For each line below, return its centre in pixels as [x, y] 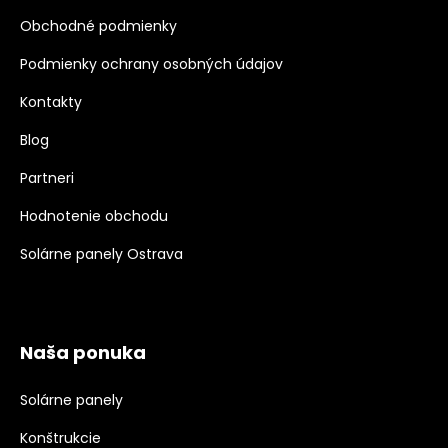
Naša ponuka [83, 352]
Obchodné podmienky [98, 25]
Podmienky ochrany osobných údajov [151, 63]
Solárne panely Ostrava [101, 253]
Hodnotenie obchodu [94, 215]
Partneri [47, 177]
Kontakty [51, 101]
